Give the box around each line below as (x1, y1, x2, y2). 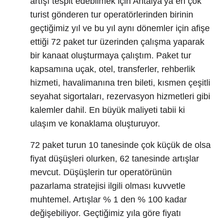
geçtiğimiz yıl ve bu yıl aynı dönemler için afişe (30, 23, 210, 34)
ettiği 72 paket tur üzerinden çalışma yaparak (30, 37, 204, 47)
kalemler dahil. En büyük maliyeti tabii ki (30, 105, 185, 115)
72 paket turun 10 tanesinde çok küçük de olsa (30, 140, 211, 150)
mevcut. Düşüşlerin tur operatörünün (30, 167, 172, 178)
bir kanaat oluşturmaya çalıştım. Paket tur (30, 51, 191, 61)
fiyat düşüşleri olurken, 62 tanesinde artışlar (30, 154, 199, 164)
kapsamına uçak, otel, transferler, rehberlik (30, 64, 195, 74)
